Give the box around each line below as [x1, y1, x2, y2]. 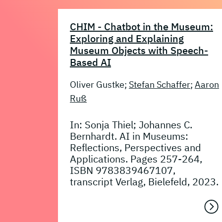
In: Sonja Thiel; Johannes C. [70, 118, 192, 132]
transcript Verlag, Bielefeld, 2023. [70, 175, 219, 189]
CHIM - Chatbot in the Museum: [70, 19, 213, 33]
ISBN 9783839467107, [70, 164, 175, 177]
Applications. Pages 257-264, [70, 152, 202, 166]
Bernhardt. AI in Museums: [70, 129, 188, 143]
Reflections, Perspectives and [70, 141, 201, 155]
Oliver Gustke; [70, 78, 129, 90]
